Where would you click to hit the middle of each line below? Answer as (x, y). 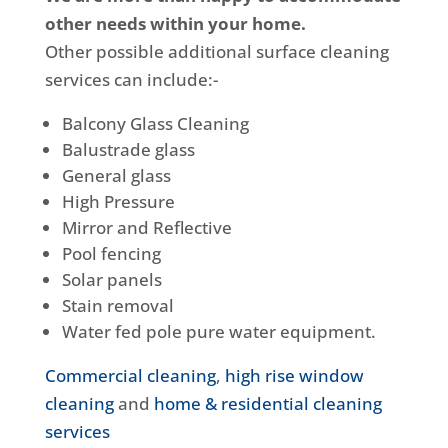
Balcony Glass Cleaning (155, 123)
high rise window (294, 375)
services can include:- (131, 79)
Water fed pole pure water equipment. (218, 331)
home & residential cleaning (267, 403)
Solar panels (111, 279)
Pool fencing (111, 253)
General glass (116, 175)
